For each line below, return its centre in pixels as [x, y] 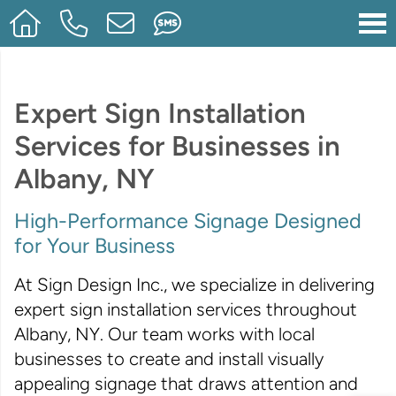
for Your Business [94, 246]
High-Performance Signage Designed [187, 221]
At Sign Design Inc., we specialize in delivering [194, 285]
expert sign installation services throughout [185, 310]
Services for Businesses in [177, 145]
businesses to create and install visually [168, 359]
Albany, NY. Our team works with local [164, 335]
